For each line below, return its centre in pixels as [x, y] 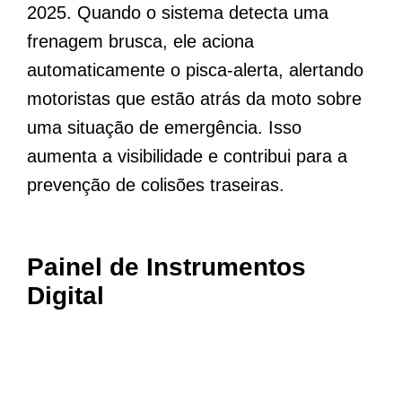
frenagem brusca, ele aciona [140, 42]
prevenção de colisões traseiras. [156, 185]
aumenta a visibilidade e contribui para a [187, 157]
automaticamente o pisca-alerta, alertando [195, 70]
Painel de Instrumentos [166, 267]
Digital [66, 296]
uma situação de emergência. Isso [164, 128]
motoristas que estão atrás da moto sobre [194, 99]
